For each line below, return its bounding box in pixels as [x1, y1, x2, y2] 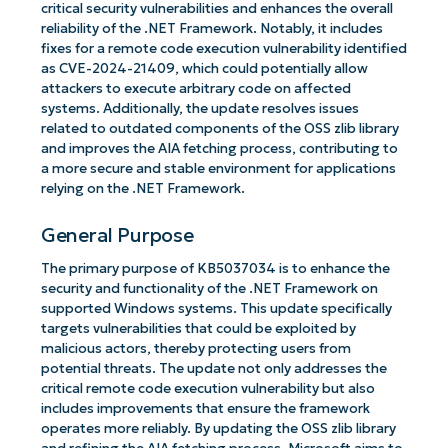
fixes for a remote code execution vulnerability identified [40, 40, 407, 58]
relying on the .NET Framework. [40, 180, 245, 198]
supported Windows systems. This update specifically [40, 300, 392, 318]
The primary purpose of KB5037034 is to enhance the [40, 260, 390, 278]
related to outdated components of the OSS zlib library [40, 120, 399, 138]
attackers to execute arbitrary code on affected [40, 80, 351, 98]
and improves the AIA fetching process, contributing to [40, 140, 398, 158]
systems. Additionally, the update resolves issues [40, 100, 359, 118]
